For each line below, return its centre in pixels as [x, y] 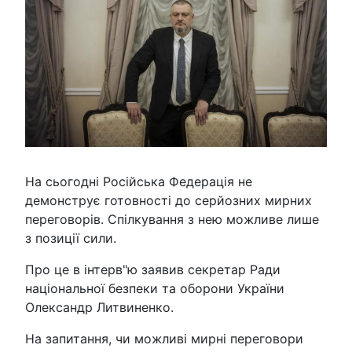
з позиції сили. [71, 238]
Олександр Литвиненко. [99, 308]
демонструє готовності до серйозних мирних [169, 201]
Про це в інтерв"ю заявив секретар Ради [153, 270]
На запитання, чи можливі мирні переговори [164, 339]
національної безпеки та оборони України [155, 289]
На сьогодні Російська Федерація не [139, 182]
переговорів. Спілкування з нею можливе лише [172, 220]
